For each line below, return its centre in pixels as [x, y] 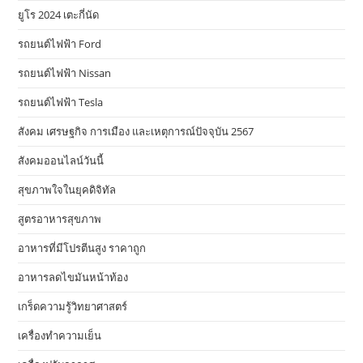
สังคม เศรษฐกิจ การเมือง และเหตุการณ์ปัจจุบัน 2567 [136, 132]
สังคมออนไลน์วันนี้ [61, 161]
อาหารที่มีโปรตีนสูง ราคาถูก [82, 248]
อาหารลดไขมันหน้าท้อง [73, 278]
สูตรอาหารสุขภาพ [60, 219]
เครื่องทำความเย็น [60, 336]
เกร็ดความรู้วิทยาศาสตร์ [73, 307]
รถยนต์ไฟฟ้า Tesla [61, 102]
